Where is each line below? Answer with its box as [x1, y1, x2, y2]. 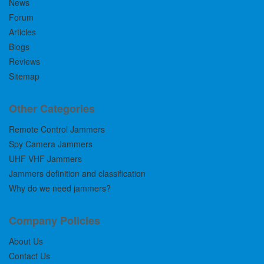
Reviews [9, 55, 40, 68]
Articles [9, 26, 36, 38]
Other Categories [9, 101, 95, 117]
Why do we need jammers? [9, 182, 111, 194]
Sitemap [9, 70, 39, 82]
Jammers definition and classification [9, 167, 146, 180]
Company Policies [9, 213, 100, 229]
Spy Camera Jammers [9, 138, 93, 150]
